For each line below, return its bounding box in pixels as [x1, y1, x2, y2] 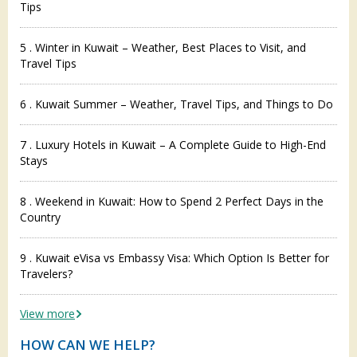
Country [20, 209, 61, 225]
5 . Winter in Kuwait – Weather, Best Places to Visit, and [20, 39, 306, 55]
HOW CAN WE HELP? [20, 335, 155, 354]
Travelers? [20, 265, 73, 281]
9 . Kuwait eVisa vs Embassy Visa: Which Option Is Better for [20, 249, 329, 265]
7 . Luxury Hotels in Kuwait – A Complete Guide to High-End [20, 136, 326, 152]
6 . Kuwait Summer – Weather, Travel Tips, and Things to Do [20, 96, 333, 112]
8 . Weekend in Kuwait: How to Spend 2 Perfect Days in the [20, 193, 324, 209]
